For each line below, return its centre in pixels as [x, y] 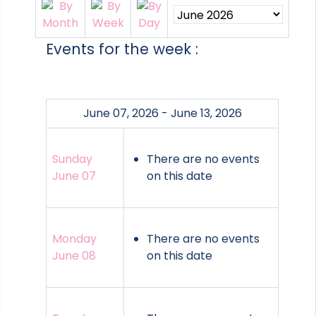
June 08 [74, 256]
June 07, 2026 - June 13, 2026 [162, 114]
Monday [74, 239]
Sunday [72, 159]
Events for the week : [122, 49]
